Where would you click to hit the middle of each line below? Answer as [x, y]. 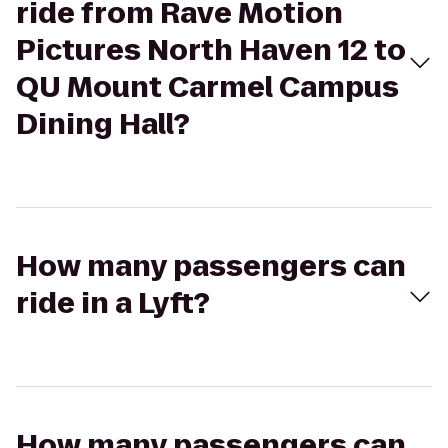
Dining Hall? [103, 124]
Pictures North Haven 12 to [211, 50]
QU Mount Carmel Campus [207, 87]
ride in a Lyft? [113, 303]
